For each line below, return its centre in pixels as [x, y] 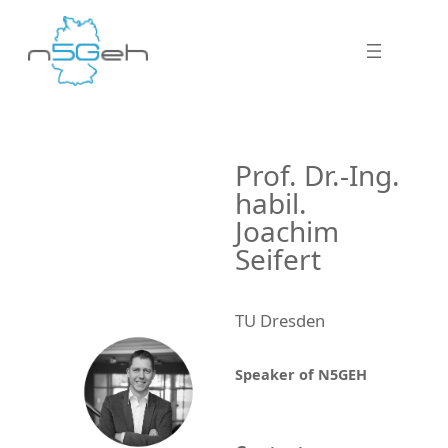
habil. [271, 202]
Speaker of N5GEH [301, 375]
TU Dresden [280, 321]
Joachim [287, 230]
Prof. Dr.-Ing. [318, 174]
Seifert [278, 258]
